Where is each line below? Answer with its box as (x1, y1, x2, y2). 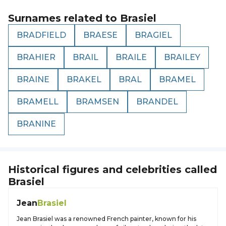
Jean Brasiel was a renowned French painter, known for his (17, 215, 196, 222)
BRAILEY (164, 52, 200, 62)
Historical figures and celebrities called (8, 163, 217, 176)
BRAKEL (67, 75, 101, 84)
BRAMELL (17, 97, 59, 106)
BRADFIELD (17, 30, 66, 40)
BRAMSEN (76, 97, 119, 106)
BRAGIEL (135, 30, 172, 40)
